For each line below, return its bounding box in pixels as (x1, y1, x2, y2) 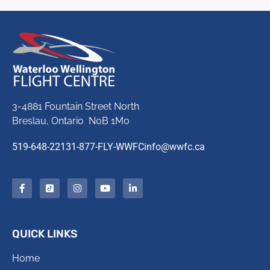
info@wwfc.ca (144, 141, 205, 153)
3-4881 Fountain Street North (12, 101, 139, 112)
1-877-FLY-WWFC (71, 141, 144, 153)
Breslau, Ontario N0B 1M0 (12, 115, 130, 127)
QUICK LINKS (12, 227, 78, 241)
